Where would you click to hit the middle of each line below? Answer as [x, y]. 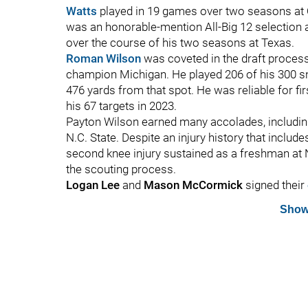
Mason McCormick [195, 185]
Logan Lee [94, 185]
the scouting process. [121, 169]
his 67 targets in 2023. [121, 106]
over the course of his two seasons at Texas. [180, 43]
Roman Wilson [103, 58]
